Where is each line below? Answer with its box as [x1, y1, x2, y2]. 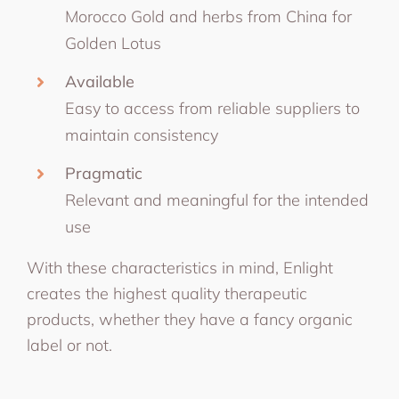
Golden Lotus [65, 33, 162, 54]
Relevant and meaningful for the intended [65, 189, 370, 210]
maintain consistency [65, 124, 219, 145]
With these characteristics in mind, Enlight [26, 256, 333, 278]
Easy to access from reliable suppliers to [65, 97, 361, 118]
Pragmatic [65, 162, 143, 183]
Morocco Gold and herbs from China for [65, 6, 353, 28]
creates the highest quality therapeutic [26, 282, 307, 304]
